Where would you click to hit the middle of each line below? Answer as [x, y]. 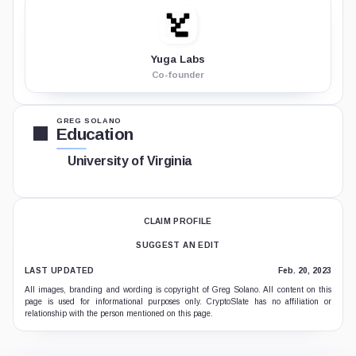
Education [95, 134]
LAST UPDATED [60, 271]
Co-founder [178, 75]
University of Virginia [130, 161]
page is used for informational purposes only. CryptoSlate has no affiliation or [178, 302]
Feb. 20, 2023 [305, 271]
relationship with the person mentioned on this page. [119, 313]
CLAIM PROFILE [178, 221]
